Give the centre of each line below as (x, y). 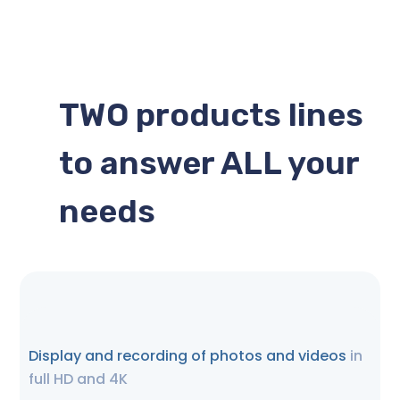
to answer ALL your (209, 163)
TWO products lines (211, 115)
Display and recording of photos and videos (189, 356)
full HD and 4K (78, 379)
